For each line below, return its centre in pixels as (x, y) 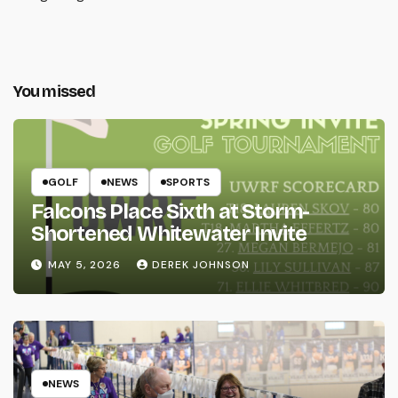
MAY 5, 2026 (86, 265)
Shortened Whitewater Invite (169, 233)
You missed (54, 92)
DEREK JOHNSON (201, 265)
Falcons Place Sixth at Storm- (171, 211)
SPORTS (188, 182)
